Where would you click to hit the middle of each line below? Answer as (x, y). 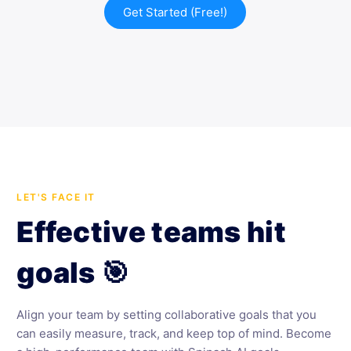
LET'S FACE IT (56, 197)
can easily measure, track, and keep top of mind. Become (174, 333)
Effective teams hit (151, 232)
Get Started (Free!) (175, 12)
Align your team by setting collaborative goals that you (167, 315)
